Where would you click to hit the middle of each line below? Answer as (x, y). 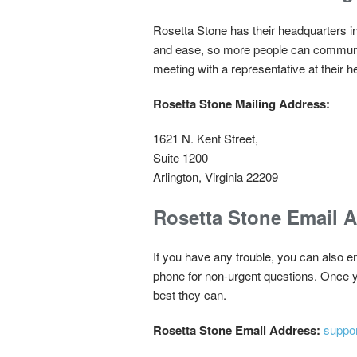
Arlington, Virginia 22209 (216, 177)
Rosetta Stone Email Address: (238, 330)
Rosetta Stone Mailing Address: (241, 104)
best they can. (190, 295)
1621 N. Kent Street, (206, 139)
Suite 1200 (180, 158)
